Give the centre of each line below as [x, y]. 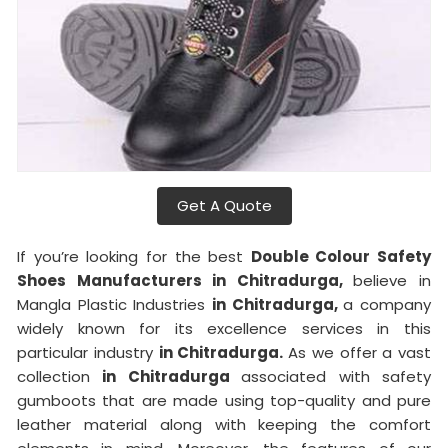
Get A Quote [224, 205]
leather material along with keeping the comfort [224, 424]
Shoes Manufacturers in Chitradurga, [185, 280]
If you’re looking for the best [134, 256]
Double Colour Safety [340, 256]
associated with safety [336, 376]
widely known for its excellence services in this [224, 328]
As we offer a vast [359, 352]
